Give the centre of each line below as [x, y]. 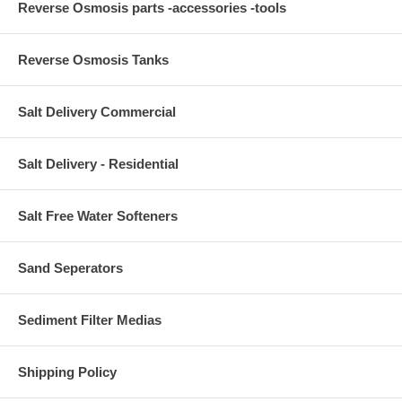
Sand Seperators [70, 268]
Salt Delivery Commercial [97, 112]
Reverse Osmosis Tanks [93, 60]
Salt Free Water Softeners [98, 216]
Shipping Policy [67, 372]
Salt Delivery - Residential [98, 164]
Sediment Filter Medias [90, 320]
